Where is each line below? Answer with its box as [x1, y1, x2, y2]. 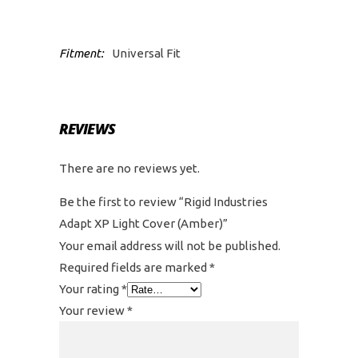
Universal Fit [112, 46, 181, 60]
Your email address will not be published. [59, 239, 280, 253]
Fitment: [59, 46, 104, 60]
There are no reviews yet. [59, 161, 200, 175]
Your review [59, 304, 127, 317]
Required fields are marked [59, 261, 209, 274]
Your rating [59, 282, 121, 296]
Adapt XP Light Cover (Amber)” [59, 217, 228, 230]
